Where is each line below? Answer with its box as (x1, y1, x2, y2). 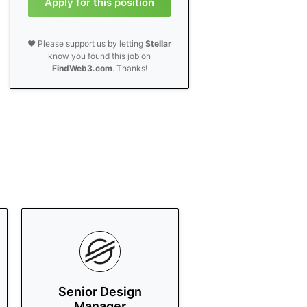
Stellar (145, 38, 172, 49)
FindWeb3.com (51, 63, 112, 73)
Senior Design (58, 284, 142, 299)
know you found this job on (48, 51, 151, 61)
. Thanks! (112, 63, 147, 73)
